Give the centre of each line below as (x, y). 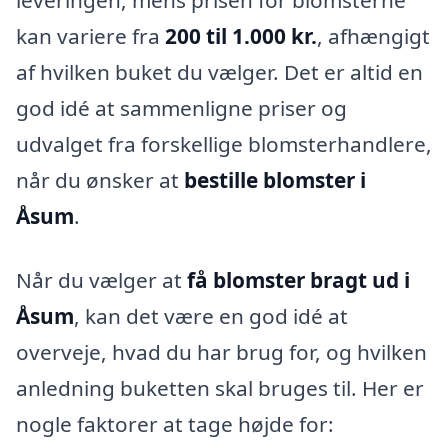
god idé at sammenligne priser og (181, 108)
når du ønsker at (100, 180)
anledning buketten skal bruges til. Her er (220, 387)
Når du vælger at (101, 279)
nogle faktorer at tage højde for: (175, 423)
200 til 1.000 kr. (241, 36)
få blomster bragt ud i (298, 279)
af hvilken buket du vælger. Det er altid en (219, 72)
